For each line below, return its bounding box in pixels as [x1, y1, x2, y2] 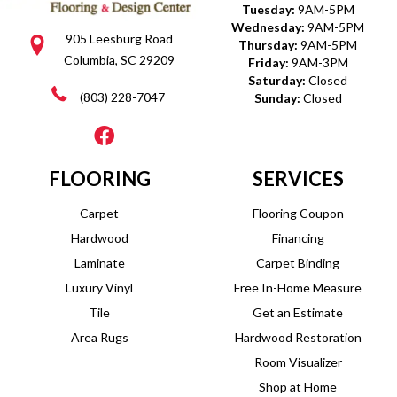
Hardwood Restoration [234, 329, 362, 345]
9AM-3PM [291, 54, 348, 70]
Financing [271, 230, 324, 245]
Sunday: [253, 90, 303, 105]
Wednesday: [231, 19, 307, 35]
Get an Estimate [253, 304, 343, 320]
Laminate [74, 254, 125, 270]
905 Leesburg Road [66, 30, 173, 46]
